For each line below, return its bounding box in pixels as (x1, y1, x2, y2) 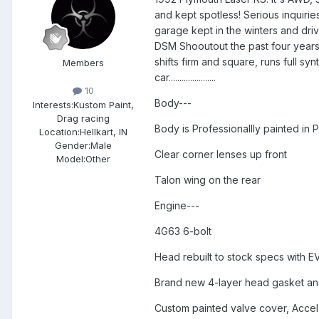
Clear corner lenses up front (155, 148, 287, 161)
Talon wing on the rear (155, 174, 261, 187)
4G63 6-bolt (155, 225, 211, 238)
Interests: (33, 98, 73, 110)
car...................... (155, 71, 216, 84)
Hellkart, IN (80, 125, 127, 137)
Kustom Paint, (73, 98, 134, 110)
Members (63, 57, 104, 69)
